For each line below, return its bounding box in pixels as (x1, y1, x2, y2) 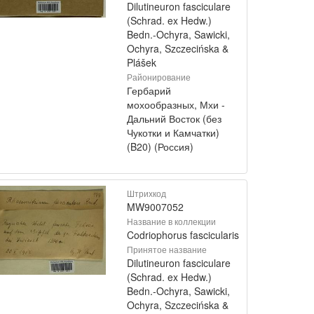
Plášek (127, 55, 156, 69)
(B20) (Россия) (127, 139, 193, 153)
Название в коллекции (127, 215, 216, 227)
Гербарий (127, 83, 171, 97)
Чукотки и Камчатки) (127, 125, 219, 139)
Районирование (127, 71, 191, 83)
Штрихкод (127, 187, 166, 199)
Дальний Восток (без (127, 111, 221, 125)
